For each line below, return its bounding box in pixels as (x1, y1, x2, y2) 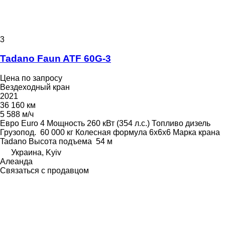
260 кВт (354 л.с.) (87, 119, 150, 128)
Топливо (152, 119, 183, 128)
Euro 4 (21, 119, 45, 128)
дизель (185, 119, 210, 128)
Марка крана (173, 128, 220, 137)
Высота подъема (29, 137, 92, 146)
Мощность (47, 119, 85, 128)
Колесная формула (75, 128, 147, 137)
